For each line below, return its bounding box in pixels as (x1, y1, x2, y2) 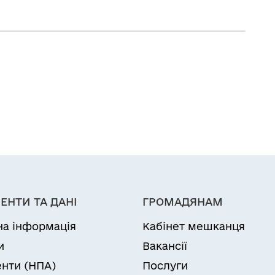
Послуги (142, 260, 188, 271)
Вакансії (142, 240, 187, 252)
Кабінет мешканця (142, 220, 245, 232)
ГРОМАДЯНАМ (142, 196, 223, 207)
